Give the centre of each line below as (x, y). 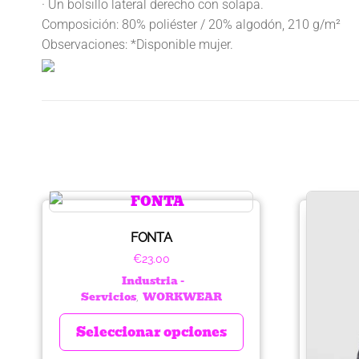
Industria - (153, 280)
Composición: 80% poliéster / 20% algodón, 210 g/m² (191, 24)
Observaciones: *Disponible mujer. (137, 44)
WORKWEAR (182, 296)
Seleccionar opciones (151, 332)
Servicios (108, 296)
